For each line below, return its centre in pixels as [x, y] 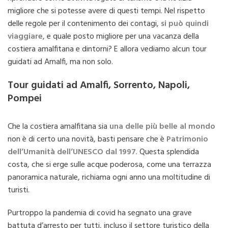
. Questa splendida [167, 152]
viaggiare [25, 37]
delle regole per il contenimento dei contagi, [84, 24]
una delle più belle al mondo [162, 127]
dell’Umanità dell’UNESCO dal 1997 [72, 152]
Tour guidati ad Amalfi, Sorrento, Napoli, [99, 85]
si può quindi [185, 24]
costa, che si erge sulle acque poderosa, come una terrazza [109, 165]
